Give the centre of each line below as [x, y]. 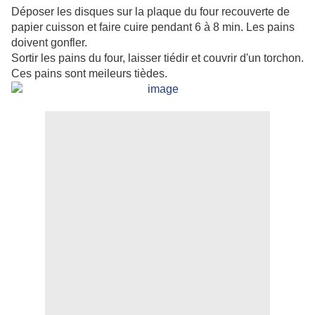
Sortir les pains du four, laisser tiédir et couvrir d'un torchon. [157, 58]
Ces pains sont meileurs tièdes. [89, 74]
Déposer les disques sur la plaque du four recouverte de [150, 12]
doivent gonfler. [49, 43]
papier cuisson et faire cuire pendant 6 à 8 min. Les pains [153, 27]
